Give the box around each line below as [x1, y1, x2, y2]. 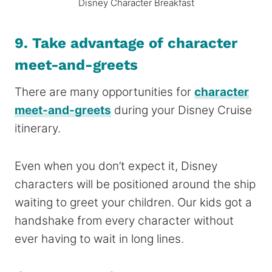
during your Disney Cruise [111, 103, 252, 117]
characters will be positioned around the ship [15, 177, 256, 191]
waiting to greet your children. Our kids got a [15, 195, 252, 209]
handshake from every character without [15, 213, 234, 228]
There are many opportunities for [15, 84, 194, 99]
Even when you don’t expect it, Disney [15, 158, 217, 173]
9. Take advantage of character [15, 34, 237, 52]
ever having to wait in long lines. [15, 231, 184, 246]
